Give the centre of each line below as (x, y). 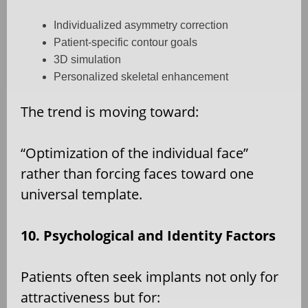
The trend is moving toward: (110, 111)
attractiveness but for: (90, 297)
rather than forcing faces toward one (137, 173)
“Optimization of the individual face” (134, 153)
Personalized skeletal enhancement (141, 76)
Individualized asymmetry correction (141, 25)
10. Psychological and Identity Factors (148, 235)
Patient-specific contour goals (125, 42)
